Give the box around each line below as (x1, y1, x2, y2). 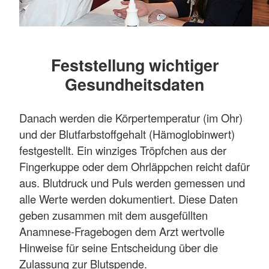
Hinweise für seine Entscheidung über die (19, 239, 218, 255)
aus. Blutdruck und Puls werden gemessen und (19, 174, 245, 190)
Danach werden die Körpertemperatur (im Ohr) (19, 109, 243, 125)
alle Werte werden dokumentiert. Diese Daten (19, 190, 238, 207)
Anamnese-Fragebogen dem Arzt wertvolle (19, 223, 225, 239)
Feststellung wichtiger (50, 53, 219, 76)
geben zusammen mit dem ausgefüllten (19, 207, 208, 223)
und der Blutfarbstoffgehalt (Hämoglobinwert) (19, 125, 235, 142)
